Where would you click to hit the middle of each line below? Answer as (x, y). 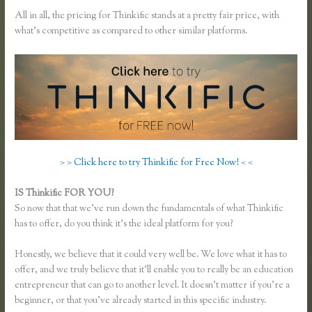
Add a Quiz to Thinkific (163, 193)
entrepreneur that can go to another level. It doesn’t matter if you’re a (153, 285)
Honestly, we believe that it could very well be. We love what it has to (151, 255)
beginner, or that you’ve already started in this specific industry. (141, 301)
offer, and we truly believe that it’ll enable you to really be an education (154, 270)
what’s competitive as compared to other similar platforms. (131, 32)
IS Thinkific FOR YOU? (65, 193)
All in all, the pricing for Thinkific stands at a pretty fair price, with (147, 16)
